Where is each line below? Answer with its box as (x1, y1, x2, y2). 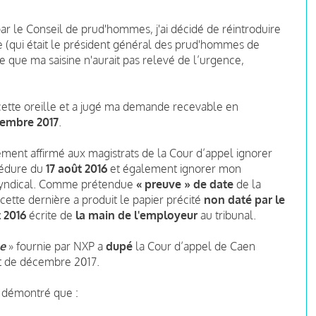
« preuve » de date (136, 176, 233, 191)
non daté (204, 192, 252, 207)
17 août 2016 (46, 161, 110, 176)
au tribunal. (197, 207, 256, 222)
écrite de (26, 207, 75, 222)
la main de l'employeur (75, 207, 197, 222)
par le (255, 192, 285, 207)
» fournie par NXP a (6, 238, 106, 253)
